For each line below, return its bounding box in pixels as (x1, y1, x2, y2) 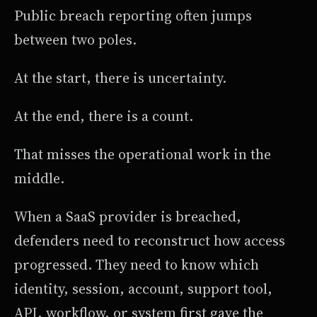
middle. (14, 168, 64, 188)
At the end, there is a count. (14, 105, 193, 126)
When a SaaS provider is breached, (14, 206, 241, 226)
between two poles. (14, 29, 137, 50)
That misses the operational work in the (14, 144, 271, 164)
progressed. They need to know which (14, 254, 259, 275)
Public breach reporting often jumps (14, 5, 252, 25)
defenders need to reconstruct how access (14, 230, 285, 250)
